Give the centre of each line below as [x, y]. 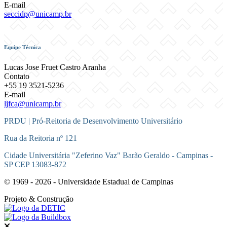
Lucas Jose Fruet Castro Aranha [55, 67]
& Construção [51, 199]
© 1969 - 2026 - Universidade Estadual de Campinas [89, 181]
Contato [17, 76]
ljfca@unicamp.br [33, 103]
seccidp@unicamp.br [38, 14]
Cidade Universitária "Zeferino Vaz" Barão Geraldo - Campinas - [108, 155]
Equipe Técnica [23, 47]
